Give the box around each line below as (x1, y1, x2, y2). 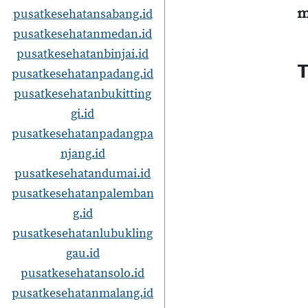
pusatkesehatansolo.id (21, 265, 144, 281)
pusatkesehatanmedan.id (13, 26, 152, 42)
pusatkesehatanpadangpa (12, 126, 153, 142)
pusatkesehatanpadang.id (12, 66, 153, 82)
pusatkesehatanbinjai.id (16, 46, 148, 62)
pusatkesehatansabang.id (12, 6, 153, 22)
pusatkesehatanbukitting (14, 86, 151, 102)
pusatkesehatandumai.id (14, 166, 151, 181)
